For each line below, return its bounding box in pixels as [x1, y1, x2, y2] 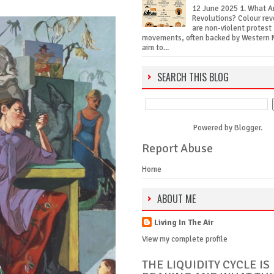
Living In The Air [154, 218, 213, 228]
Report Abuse [142, 141, 213, 157]
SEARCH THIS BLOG [157, 70, 229, 85]
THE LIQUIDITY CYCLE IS [142, 256, 270, 272]
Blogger [234, 123, 261, 133]
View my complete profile [142, 234, 228, 244]
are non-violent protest [192, 23, 272, 34]
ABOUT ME [157, 191, 196, 207]
